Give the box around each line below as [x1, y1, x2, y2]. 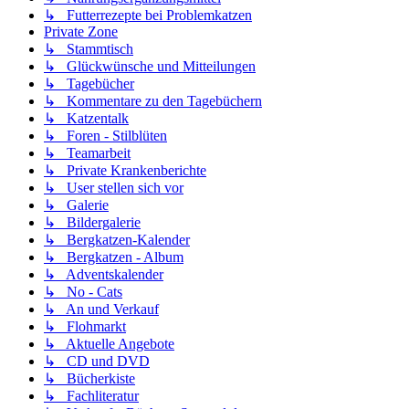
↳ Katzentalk [44, 110, 129, 127]
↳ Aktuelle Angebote [44, 336, 174, 352]
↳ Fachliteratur [44, 388, 139, 404]
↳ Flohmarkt [44, 319, 126, 335]
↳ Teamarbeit [44, 145, 131, 162]
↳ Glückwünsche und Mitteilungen [44, 58, 256, 75]
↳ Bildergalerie [44, 215, 141, 231]
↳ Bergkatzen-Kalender [44, 232, 190, 248]
